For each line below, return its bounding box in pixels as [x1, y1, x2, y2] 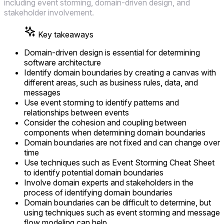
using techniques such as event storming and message [24, 207, 220, 217]
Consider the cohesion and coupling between [24, 117, 186, 127]
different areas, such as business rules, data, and [24, 77, 198, 87]
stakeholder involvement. [4, 7, 94, 17]
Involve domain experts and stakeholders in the [24, 177, 193, 187]
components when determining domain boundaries [24, 127, 205, 137]
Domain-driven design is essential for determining [24, 47, 200, 57]
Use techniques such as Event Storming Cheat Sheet [24, 157, 214, 167]
